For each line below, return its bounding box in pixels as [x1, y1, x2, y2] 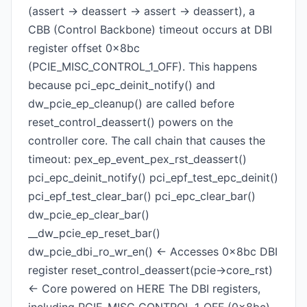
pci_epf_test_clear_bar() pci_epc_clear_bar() [28, 189, 256, 203]
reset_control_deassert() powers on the [28, 115, 233, 129]
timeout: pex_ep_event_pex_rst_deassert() [28, 152, 247, 166]
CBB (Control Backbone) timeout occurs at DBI [28, 23, 272, 36]
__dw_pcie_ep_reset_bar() [28, 226, 160, 240]
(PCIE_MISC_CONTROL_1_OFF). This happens [28, 60, 257, 73]
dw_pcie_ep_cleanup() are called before [28, 97, 234, 110]
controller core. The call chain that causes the [28, 134, 265, 147]
